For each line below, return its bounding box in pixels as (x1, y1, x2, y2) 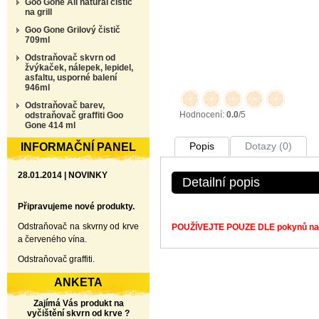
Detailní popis (182, 175, 260, 189)
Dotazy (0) (245, 140, 292, 152)
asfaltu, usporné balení (25, 73, 117, 83)
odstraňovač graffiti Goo (25, 110, 123, 120)
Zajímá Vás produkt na (33, 298, 124, 308)
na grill (25, 7, 52, 17)
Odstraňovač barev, (25, 100, 105, 110)
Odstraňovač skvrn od (25, 53, 115, 63)
